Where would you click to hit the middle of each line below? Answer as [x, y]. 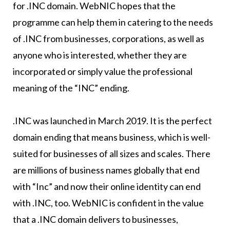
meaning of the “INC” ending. [71, 88]
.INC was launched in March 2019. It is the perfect [112, 121]
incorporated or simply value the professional [102, 72]
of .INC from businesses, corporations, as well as [108, 39]
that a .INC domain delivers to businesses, [95, 219]
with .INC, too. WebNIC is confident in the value [108, 203]
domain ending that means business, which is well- [111, 137]
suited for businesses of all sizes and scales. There [111, 154]
